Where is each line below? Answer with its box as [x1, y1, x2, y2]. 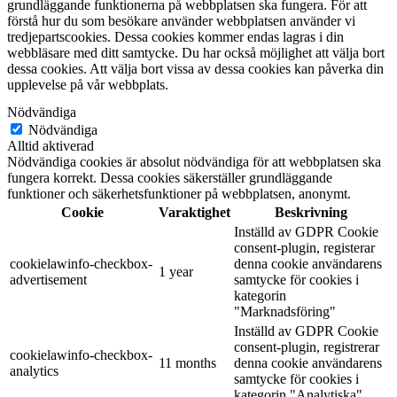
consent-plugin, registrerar [234, 339, 379, 355]
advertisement [10, 272, 87, 288]
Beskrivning [274, 205, 347, 221]
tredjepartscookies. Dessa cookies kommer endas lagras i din [7, 29, 344, 45]
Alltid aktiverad [7, 138, 94, 154]
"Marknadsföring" [234, 304, 336, 320]
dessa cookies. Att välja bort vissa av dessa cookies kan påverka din [7, 61, 384, 77]
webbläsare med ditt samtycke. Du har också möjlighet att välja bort [7, 45, 385, 61]
